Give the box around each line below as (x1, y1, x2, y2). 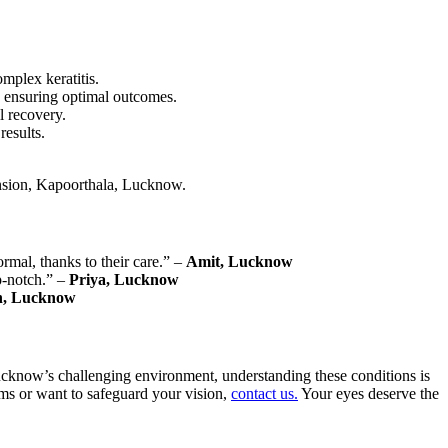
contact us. (231, 384, 298, 402)
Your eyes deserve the (298, 384, 439, 402)
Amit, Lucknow (186, 253, 293, 271)
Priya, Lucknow (69, 271, 179, 289)
